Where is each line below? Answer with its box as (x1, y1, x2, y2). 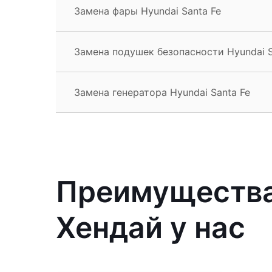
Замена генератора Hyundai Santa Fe (74, 86, 250, 98)
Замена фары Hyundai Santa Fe (74, 4, 221, 17)
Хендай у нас (56, 209, 245, 245)
